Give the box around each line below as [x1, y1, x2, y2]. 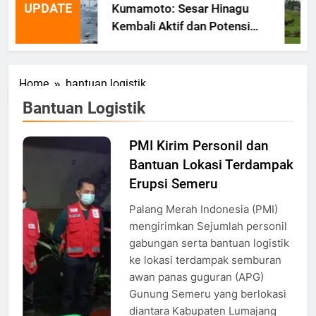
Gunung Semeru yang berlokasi [128, 287, 286, 301]
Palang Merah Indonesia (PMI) [128, 202, 278, 217]
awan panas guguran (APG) [128, 270, 264, 284]
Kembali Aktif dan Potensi [95, 18, 234, 33]
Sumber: [46, 192, 88, 206]
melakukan [39, 158, 95, 172]
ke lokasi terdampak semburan [128, 253, 281, 267]
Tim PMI [45, 141, 88, 155]
